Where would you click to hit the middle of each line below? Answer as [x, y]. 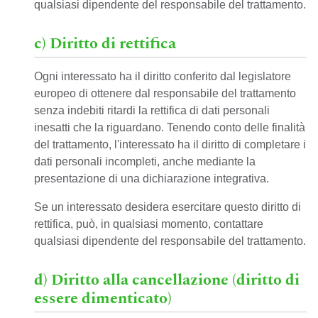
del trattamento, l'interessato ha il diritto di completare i [170, 144]
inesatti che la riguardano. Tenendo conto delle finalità [170, 127]
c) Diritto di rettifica [105, 44]
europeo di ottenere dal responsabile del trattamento [165, 93]
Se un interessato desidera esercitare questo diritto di [168, 207]
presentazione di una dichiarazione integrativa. [152, 179]
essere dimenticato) [103, 298]
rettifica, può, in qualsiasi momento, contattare [149, 224]
